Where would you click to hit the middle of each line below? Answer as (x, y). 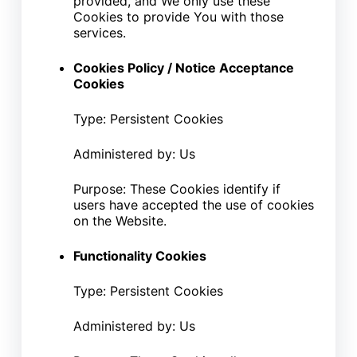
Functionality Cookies (139, 255)
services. (99, 32)
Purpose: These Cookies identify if (177, 188)
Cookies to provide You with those (178, 16)
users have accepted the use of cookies (193, 204)
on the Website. (120, 220)
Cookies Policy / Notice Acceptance (183, 67)
